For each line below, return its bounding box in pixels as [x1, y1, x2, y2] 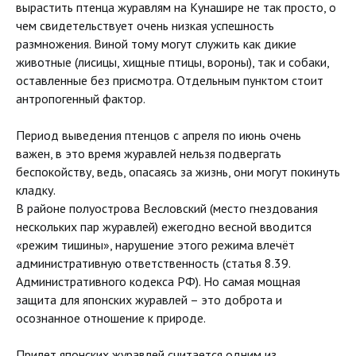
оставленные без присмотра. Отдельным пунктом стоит [16, 72, 323, 88]
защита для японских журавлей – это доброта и [16, 292, 282, 308]
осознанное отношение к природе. [16, 310, 206, 326]
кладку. [16, 182, 56, 198]
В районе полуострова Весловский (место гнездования [16, 200, 318, 216]
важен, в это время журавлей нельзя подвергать [16, 145, 281, 161]
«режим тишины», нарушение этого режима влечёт [16, 237, 295, 253]
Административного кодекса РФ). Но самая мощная [16, 273, 300, 289]
